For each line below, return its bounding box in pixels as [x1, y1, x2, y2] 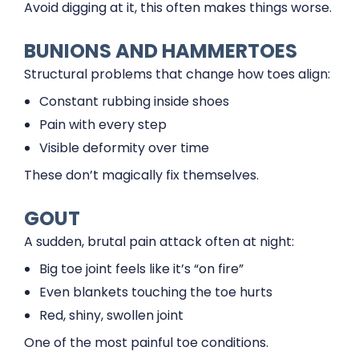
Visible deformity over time [39, 138, 210, 157]
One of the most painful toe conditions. [24, 333, 268, 352]
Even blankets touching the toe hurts [39, 282, 273, 301]
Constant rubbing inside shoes [39, 91, 230, 111]
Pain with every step [39, 115, 167, 134]
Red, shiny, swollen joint [39, 305, 184, 325]
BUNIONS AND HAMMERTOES [24, 37, 297, 64]
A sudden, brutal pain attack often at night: [24, 232, 294, 251]
